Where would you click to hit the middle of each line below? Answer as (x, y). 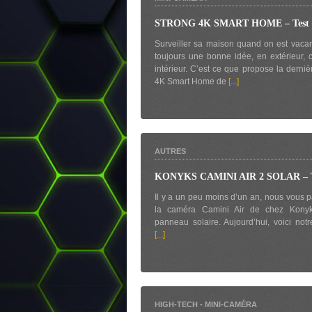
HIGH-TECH (176, 304)
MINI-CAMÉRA (231, 304)
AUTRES (170, 151)
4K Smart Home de (192, 81)
